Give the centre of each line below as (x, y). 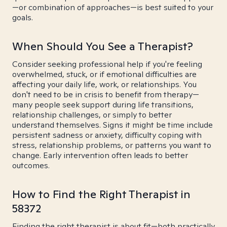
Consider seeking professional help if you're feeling (107, 64)
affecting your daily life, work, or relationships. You (104, 84)
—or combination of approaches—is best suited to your (113, 7)
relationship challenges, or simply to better (92, 115)
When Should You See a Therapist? (103, 46)
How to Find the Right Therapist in (101, 194)
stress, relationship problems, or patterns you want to (112, 145)
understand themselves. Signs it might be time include (112, 125)
